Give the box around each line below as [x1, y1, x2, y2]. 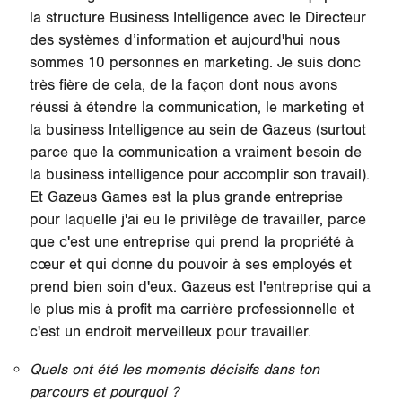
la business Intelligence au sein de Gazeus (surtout [29, 121, 366, 140]
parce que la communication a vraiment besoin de [29, 144, 362, 162]
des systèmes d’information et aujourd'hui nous [29, 31, 340, 50]
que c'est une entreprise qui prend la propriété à [29, 233, 354, 252]
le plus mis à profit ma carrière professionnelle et [29, 301, 354, 319]
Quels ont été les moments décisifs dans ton [29, 361, 319, 380]
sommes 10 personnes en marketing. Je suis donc [29, 54, 361, 73]
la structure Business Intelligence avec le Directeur [29, 9, 366, 28]
